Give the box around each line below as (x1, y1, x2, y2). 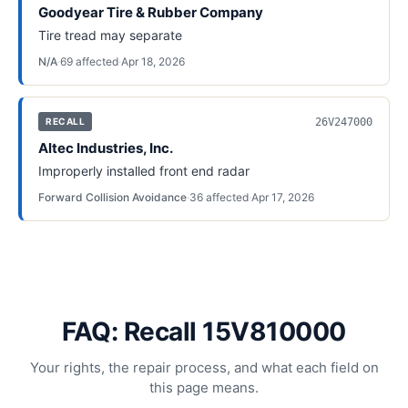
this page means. (149, 379, 259, 396)
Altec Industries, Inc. (38, 139, 173, 157)
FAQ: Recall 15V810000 (62, 316, 346, 347)
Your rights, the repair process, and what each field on (29, 359, 379, 376)
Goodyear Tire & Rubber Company (38, 4, 263, 21)
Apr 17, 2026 (251, 190, 314, 204)
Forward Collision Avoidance (38, 190, 187, 204)
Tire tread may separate (38, 27, 182, 43)
